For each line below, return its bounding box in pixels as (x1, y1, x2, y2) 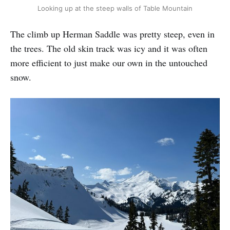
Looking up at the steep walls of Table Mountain (37, 4, 193, 13)
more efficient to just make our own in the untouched (10, 56, 207, 69)
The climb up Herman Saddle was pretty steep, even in (10, 28, 215, 41)
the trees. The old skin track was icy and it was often (10, 42, 207, 55)
